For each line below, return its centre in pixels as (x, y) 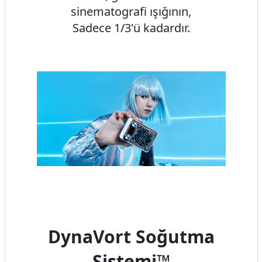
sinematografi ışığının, (131, 11)
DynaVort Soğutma (131, 236)
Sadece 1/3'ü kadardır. (131, 28)
